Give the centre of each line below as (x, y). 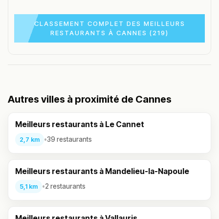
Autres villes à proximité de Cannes (90, 99)
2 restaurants (65, 186)
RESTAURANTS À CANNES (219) (109, 33)
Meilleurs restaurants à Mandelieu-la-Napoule (102, 171)
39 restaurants (69, 140)
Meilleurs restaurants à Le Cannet (80, 124)
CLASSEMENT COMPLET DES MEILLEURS (109, 23)
